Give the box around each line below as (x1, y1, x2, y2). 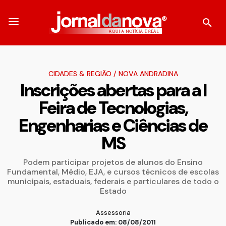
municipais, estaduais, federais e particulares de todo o (7, 176, 219, 187)
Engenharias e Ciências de (19, 114, 207, 137)
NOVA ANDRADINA (118, 69, 178, 78)
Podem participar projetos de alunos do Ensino (23, 157, 203, 167)
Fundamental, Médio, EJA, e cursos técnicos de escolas (7, 166, 219, 177)
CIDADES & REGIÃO (48, 69, 111, 78)
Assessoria (95, 208, 131, 217)
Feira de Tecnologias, (38, 96, 188, 120)
